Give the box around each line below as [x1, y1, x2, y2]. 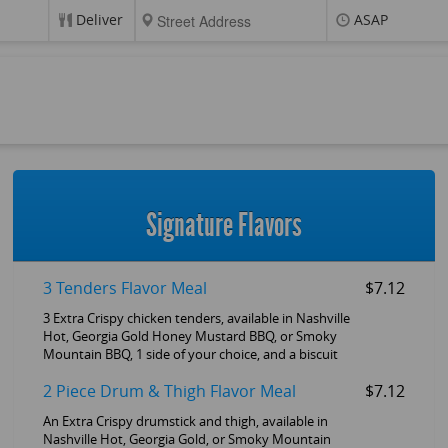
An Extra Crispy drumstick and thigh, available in [42, 414, 328, 430]
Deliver [75, 11, 123, 29]
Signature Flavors [145, 206, 302, 245]
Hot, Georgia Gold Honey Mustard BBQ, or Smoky [42, 329, 337, 345]
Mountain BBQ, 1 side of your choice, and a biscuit [42, 347, 338, 363]
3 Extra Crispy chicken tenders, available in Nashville [42, 311, 350, 327]
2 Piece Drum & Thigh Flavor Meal [42, 382, 296, 402]
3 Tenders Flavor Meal [42, 279, 207, 299]
